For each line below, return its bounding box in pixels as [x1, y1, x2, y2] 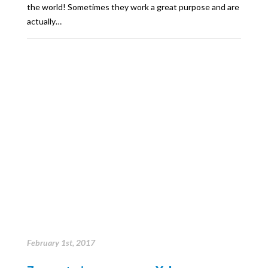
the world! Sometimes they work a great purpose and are [27, 1, 239, 12]
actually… [27, 16, 62, 26]
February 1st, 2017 [27, 237, 95, 248]
